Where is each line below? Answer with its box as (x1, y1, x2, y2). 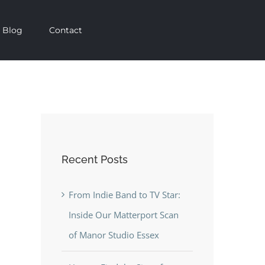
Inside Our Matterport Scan (68, 208, 179, 221)
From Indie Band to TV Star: (68, 188, 180, 201)
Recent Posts (61, 153, 128, 166)
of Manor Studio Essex (68, 228, 159, 241)
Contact (49, 25, 82, 35)
